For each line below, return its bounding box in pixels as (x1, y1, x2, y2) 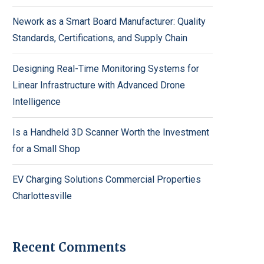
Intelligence (12, 96, 61, 108)
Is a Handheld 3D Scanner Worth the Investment (12, 127, 209, 138)
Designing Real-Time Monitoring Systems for (12, 63, 199, 75)
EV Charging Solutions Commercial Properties (12, 174, 201, 186)
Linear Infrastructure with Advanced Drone (12, 80, 185, 91)
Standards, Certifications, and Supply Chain (12, 32, 187, 44)
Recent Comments (12, 240, 126, 255)
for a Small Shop (12, 143, 80, 155)
